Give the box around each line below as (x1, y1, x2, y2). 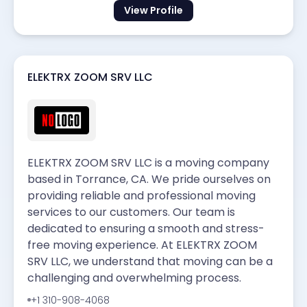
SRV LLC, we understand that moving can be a (27, 253, 273, 269)
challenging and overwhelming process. (27, 269, 241, 286)
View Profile (124, 3, 183, 18)
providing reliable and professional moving (27, 187, 256, 204)
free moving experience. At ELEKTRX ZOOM (27, 236, 257, 253)
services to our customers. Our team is (27, 204, 235, 220)
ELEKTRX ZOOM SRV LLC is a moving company (27, 154, 269, 171)
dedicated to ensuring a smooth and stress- (27, 220, 265, 236)
